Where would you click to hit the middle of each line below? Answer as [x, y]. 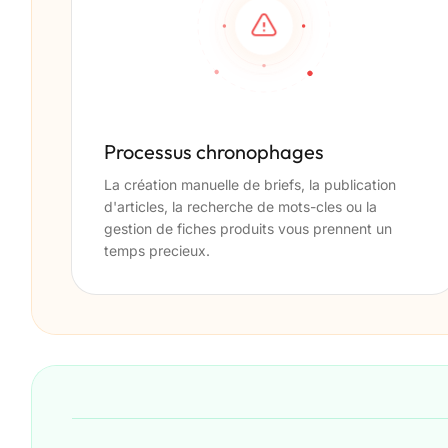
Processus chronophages [214, 152]
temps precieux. [157, 251]
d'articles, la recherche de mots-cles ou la [240, 207]
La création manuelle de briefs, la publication [250, 185]
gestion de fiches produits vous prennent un [248, 229]
